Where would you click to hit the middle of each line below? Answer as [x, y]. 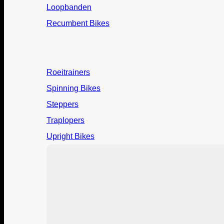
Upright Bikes [70, 136]
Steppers [62, 104]
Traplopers [65, 120]
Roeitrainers [68, 72]
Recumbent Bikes [78, 23]
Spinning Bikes [73, 88]
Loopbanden [69, 7]
